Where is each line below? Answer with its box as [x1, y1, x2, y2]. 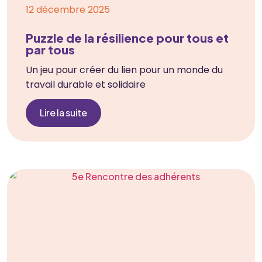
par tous [26, 42, 75, 57]
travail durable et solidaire [26, 77, 146, 91]
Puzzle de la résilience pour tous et [26, 30, 229, 45]
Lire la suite [40, 106, 87, 119]
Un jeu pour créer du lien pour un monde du [26, 63, 223, 77]
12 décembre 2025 [26, 2, 110, 16]
